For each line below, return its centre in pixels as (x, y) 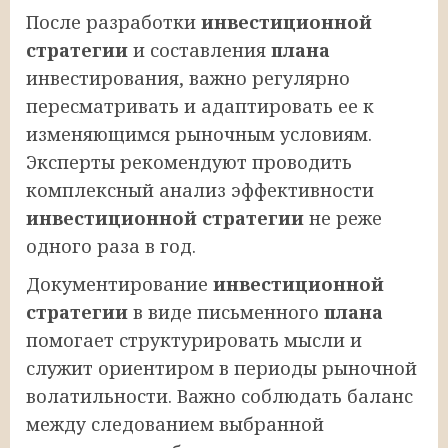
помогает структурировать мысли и (194, 339)
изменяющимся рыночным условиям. (199, 133)
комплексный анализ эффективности (200, 189)
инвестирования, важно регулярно (188, 77)
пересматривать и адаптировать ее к (200, 105)
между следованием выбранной (175, 423)
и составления (199, 49)
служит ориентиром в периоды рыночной (221, 367)
